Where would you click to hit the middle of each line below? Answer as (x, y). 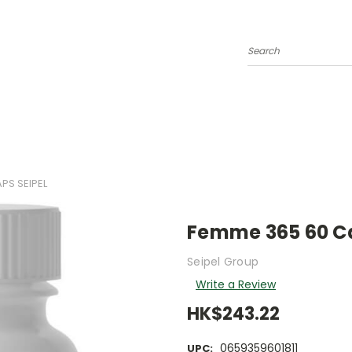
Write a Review (235, 284)
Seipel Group (223, 261)
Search (267, 57)
